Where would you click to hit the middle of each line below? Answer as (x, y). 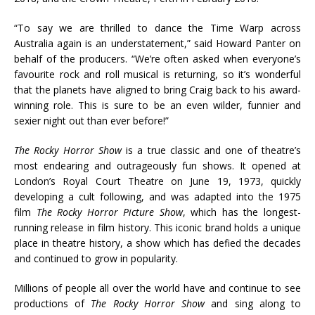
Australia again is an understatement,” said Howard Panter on (157, 43)
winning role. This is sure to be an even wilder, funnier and (157, 105)
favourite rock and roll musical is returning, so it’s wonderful (157, 74)
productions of (53, 303)
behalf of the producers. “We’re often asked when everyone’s (157, 58)
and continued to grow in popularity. (96, 258)
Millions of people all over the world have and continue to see (157, 288)
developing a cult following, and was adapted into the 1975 (157, 196)
